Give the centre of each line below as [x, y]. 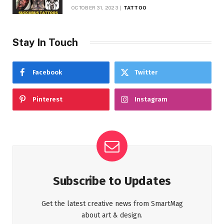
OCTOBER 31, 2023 [95, 7]
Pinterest [47, 99]
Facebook [47, 72]
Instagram [151, 99]
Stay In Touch [45, 42]
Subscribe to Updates [112, 181]
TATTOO [135, 7]
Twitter [146, 72]
